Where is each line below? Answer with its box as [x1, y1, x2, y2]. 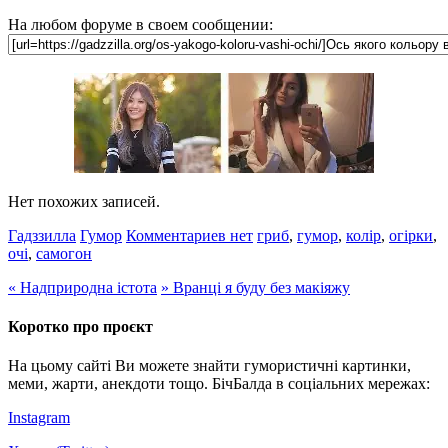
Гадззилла [8, 226, 76, 244]
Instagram [8, 409, 70, 427]
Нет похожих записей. [8, 192, 160, 210]
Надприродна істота [16, 278, 157, 296]
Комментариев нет [126, 226, 253, 244]
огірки [389, 226, 433, 244]
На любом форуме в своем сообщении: [8, 15, 273, 33]
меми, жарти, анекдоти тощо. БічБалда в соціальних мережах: [8, 375, 430, 393]
